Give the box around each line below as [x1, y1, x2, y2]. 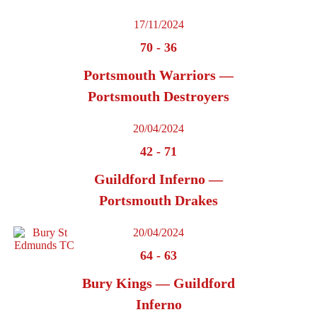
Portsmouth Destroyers [88, 88, 229, 105]
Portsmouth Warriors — [83, 67, 234, 83]
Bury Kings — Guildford [82, 275, 235, 292]
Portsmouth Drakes [99, 192, 218, 209]
